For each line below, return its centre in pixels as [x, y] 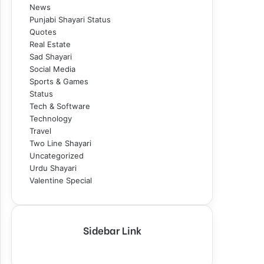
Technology [51, 118]
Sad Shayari [51, 57]
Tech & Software [60, 106]
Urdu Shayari [53, 168]
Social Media [52, 69]
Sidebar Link [112, 230]
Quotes [43, 32]
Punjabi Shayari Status [70, 19]
